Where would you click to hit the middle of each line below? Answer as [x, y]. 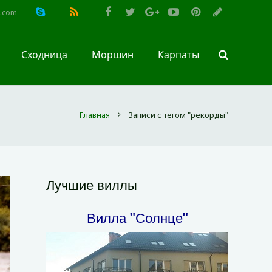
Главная [95, 115]
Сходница [44, 55]
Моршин [113, 55]
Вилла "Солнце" [137, 218]
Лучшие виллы [92, 185]
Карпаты [178, 55]
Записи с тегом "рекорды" [178, 115]
